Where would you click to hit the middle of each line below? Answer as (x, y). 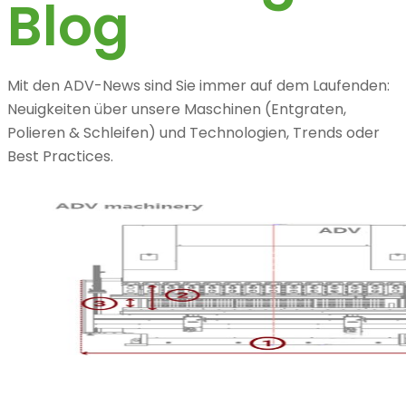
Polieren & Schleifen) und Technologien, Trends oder (193, 133)
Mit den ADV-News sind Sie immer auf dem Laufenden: (198, 86)
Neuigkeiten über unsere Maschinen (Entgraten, (177, 109)
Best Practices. (60, 156)
